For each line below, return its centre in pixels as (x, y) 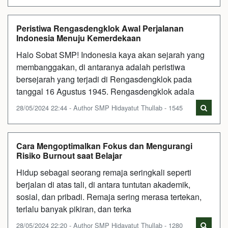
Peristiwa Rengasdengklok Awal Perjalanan (100, 28)
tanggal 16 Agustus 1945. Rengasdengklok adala (105, 91)
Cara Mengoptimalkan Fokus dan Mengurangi (104, 146)
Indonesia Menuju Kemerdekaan (79, 38)
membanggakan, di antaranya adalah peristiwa (101, 67)
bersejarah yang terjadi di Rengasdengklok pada (104, 79)
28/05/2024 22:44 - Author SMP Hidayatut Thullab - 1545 (99, 108)
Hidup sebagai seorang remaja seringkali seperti (104, 172)
